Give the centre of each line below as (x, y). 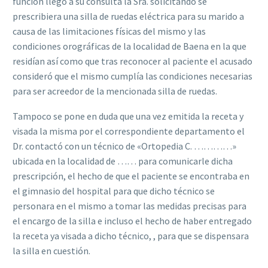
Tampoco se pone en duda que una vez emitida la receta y (128, 116)
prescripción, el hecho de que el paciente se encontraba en (131, 176)
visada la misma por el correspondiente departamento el (129, 131)
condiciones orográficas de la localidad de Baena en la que (130, 46)
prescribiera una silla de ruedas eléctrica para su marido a (128, 16)
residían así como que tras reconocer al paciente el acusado (133, 61)
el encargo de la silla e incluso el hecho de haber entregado (132, 221)
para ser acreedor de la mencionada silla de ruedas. (115, 91)
